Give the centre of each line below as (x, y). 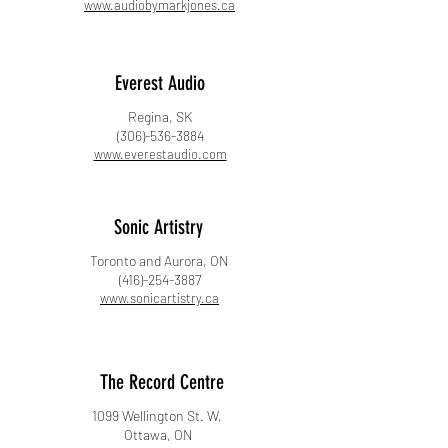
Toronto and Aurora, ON (159, 260)
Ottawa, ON (158, 434)
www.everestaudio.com (160, 154)
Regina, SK (160, 116)
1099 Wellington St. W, (158, 415)
